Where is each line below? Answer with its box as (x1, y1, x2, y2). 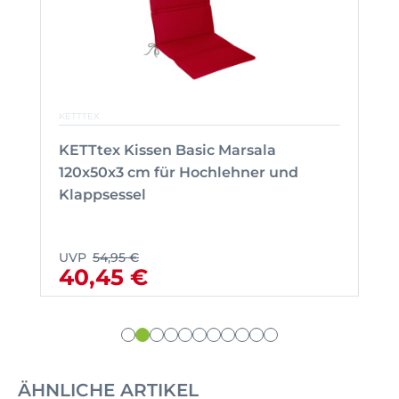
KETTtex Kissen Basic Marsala (59, 141, 276, 159)
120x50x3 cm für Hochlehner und (59, 163, 298, 181)
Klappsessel (59, 185, 146, 203)
